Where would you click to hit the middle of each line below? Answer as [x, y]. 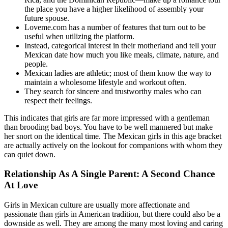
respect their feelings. [58, 100]
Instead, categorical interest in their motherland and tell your [120, 45]
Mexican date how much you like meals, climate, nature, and [122, 54]
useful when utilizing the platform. [79, 36]
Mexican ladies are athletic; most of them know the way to [118, 73]
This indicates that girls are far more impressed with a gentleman [107, 118]
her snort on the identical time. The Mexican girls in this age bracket [113, 136]
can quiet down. [30, 154]
